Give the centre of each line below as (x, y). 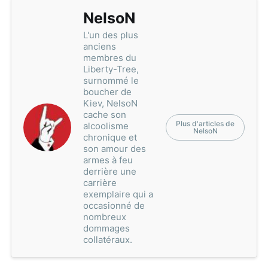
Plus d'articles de (205, 124)
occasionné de (114, 206)
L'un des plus (110, 35)
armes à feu (108, 160)
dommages (106, 229)
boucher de (107, 92)
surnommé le (111, 81)
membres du (109, 58)
